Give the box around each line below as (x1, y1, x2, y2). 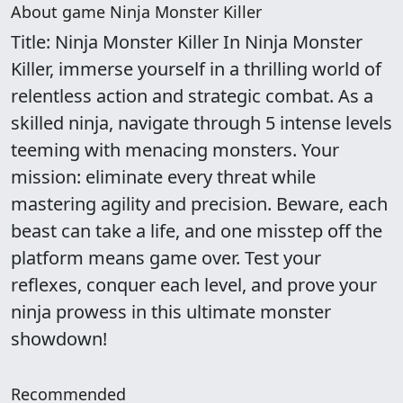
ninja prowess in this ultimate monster (11, 300, 331, 324)
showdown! (11, 327, 107, 351)
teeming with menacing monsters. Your (11, 138, 339, 162)
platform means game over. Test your (11, 246, 321, 270)
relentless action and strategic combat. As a (11, 84, 373, 108)
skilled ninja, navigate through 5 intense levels (11, 111, 392, 135)
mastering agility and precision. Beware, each (11, 192, 388, 216)
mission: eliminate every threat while (11, 165, 316, 189)
